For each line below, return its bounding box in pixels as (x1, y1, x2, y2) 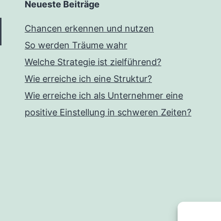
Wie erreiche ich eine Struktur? (25, 74, 152, 84)
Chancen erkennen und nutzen (25, 23, 154, 34)
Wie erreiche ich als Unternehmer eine (25, 90, 183, 101)
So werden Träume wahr (25, 40, 127, 51)
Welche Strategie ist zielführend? (25, 57, 161, 68)
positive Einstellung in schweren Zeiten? (25, 107, 191, 118)
